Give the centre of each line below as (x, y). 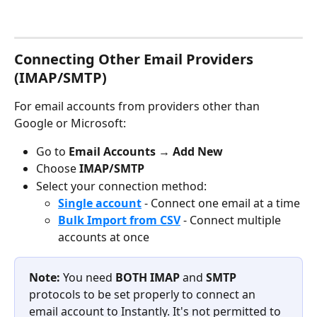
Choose (58, 169)
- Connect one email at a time (221, 203)
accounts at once (104, 237)
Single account (100, 203)
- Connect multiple (232, 220)
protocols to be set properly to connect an (144, 295)
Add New (198, 151)
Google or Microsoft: (70, 123)
